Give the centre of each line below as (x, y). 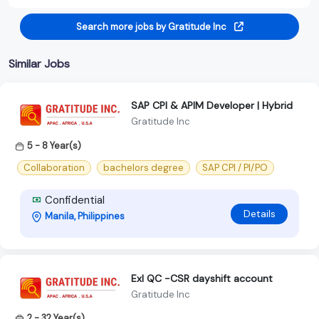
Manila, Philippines (85, 216)
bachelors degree (143, 168)
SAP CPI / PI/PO (235, 168)
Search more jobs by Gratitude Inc (152, 26)
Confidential (73, 200)
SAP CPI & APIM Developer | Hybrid (212, 106)
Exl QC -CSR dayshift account (202, 278)
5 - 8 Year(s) (54, 145)
